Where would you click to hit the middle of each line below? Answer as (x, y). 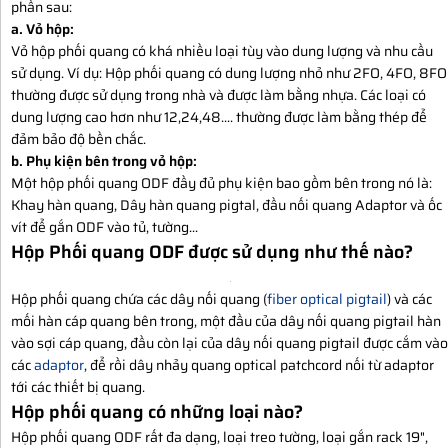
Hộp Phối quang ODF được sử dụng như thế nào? (212, 251)
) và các (409, 298)
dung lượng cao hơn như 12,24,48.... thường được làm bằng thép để (219, 116)
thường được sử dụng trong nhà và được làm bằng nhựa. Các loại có (218, 94)
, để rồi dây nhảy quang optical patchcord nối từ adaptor (259, 364)
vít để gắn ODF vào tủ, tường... (104, 226)
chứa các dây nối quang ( (190, 298)
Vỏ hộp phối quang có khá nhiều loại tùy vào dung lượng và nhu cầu (222, 50)
